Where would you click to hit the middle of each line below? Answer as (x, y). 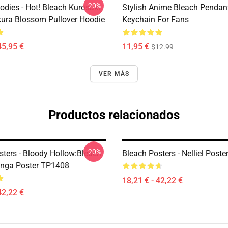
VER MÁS (114, 74)
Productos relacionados (114, 115)
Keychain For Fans (155, 20)
